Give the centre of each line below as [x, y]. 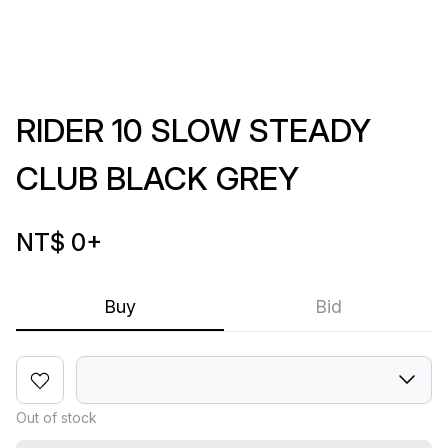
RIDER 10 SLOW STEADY [193, 130]
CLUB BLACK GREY [157, 178]
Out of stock [56, 417]
